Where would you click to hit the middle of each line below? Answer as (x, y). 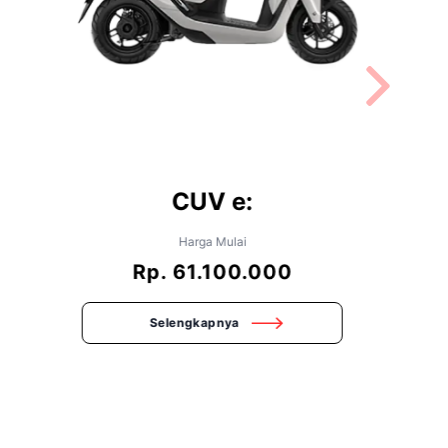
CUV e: (212, 202)
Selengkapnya (194, 323)
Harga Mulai (212, 242)
